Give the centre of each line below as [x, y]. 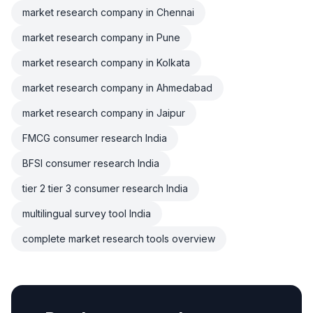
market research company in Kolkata [106, 63]
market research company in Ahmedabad [117, 88]
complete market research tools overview [119, 239]
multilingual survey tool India [87, 213]
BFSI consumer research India [91, 163]
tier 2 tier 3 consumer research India [105, 188]
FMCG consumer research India [95, 138]
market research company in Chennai [108, 12]
